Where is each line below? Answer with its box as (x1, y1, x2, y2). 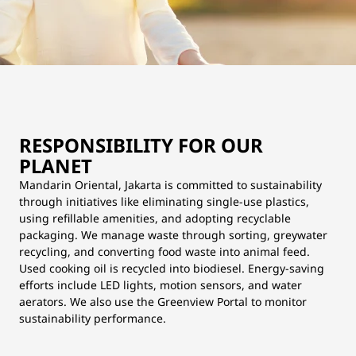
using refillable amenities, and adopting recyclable (19, 211, 291, 226)
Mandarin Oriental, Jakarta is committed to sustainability (19, 177, 322, 192)
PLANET (19, 153, 92, 179)
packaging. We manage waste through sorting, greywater (19, 227, 327, 242)
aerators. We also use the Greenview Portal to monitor (19, 294, 307, 309)
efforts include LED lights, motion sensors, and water (19, 277, 302, 292)
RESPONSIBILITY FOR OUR (19, 132, 263, 158)
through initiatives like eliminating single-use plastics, (19, 194, 309, 209)
